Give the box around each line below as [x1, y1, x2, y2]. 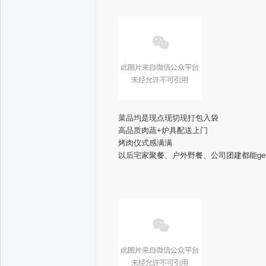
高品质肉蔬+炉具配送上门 [118, 126, 208, 135]
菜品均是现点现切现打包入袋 [118, 113, 218, 122]
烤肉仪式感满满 [118, 138, 172, 147]
